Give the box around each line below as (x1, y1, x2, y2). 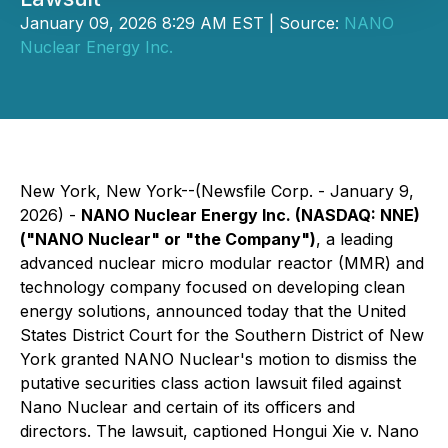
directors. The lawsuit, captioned (20, 421, 272, 441)
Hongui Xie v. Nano (272, 421, 419, 441)
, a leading (316, 229, 393, 249)
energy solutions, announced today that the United (20, 301, 406, 321)
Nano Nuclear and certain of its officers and (20, 397, 355, 417)
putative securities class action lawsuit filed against (20, 373, 401, 393)
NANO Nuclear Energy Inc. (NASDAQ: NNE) (81, 205, 420, 225)
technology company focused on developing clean (20, 277, 405, 297)
